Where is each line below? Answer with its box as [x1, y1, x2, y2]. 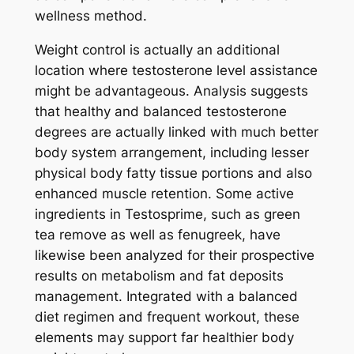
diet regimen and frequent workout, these [34, 308, 299, 325]
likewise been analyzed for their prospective [34, 247, 314, 263]
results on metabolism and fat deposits [34, 267, 284, 284]
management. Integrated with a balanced [34, 288, 298, 304]
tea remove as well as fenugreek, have [34, 226, 281, 243]
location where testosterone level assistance [34, 62, 318, 78]
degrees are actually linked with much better [34, 123, 318, 140]
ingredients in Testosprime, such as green [34, 205, 300, 222]
